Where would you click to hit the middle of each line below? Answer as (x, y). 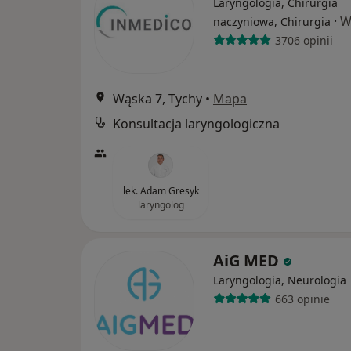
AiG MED (248, 261)
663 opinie (302, 299)
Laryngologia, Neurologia (280, 280)
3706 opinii (304, 40)
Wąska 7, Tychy (157, 99)
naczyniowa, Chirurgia (272, 22)
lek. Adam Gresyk (161, 191)
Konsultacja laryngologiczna (196, 124)
